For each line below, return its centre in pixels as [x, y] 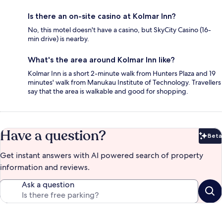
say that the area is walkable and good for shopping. [108, 91]
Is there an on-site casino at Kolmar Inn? [102, 16]
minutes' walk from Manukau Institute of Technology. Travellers [124, 83]
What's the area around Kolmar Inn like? [101, 60]
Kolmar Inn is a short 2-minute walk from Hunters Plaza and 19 [122, 74]
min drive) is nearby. [58, 39]
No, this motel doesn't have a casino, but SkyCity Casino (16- [119, 30]
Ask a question [48, 185]
